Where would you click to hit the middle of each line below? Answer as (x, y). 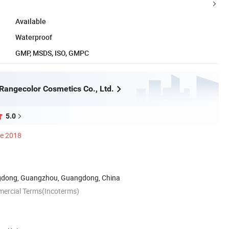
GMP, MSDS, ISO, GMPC (52, 53)
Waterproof (34, 37)
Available (31, 21)
